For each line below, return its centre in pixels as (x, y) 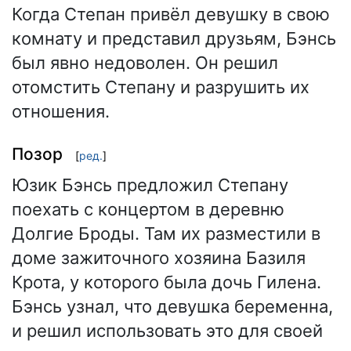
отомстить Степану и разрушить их (161, 87)
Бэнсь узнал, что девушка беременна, (172, 306)
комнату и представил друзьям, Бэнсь (174, 38)
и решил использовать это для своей (167, 330)
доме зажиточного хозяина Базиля (159, 257)
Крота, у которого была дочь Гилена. (166, 282)
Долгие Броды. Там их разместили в (166, 233)
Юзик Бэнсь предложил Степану (150, 185)
